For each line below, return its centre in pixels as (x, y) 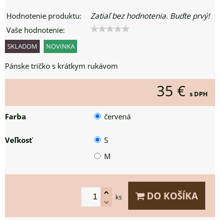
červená (118, 117)
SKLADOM (22, 46)
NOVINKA (60, 46)
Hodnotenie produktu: (44, 16)
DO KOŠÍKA (171, 196)
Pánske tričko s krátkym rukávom (61, 66)
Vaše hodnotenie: (36, 30)
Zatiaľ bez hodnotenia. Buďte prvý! (150, 16)
